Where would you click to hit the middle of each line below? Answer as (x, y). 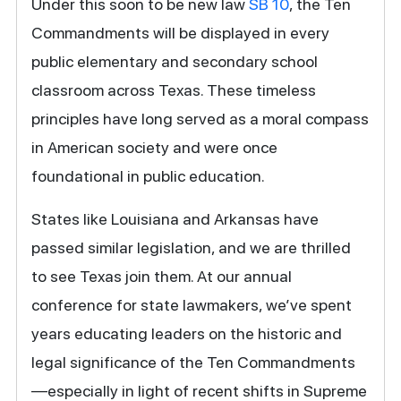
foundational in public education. (149, 175)
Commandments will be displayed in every (181, 32)
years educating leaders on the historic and (187, 333)
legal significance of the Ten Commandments (194, 362)
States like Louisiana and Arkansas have (175, 218)
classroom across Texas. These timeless (174, 90)
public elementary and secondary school (175, 61)
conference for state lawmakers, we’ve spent (192, 304)
